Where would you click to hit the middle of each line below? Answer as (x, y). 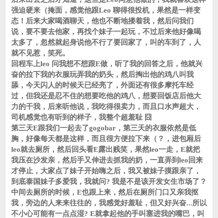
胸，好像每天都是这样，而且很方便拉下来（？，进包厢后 (106, 139)
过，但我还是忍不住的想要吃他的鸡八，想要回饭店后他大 (106, 96)
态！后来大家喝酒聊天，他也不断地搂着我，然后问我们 (102, 21)
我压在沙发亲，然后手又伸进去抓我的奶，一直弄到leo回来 (107, 160)
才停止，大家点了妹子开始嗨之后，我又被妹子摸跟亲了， (106, 171)
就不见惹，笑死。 (40, 53)
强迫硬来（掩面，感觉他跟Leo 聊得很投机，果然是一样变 (106, 10)
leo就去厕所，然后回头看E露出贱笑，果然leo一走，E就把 (106, 149)
